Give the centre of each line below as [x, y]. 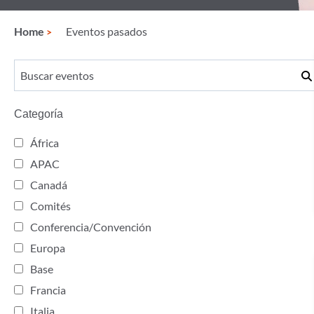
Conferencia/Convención [91, 227]
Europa [48, 248]
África [45, 143]
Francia [48, 290]
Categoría [39, 114]
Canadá [49, 185]
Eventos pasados [107, 31]
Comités [50, 206]
